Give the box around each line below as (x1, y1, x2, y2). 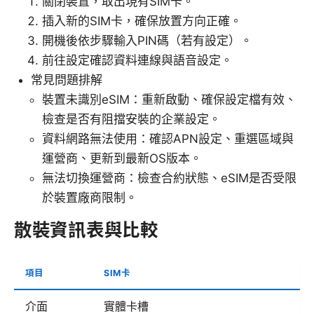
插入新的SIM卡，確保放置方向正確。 (42, 14, 242, 29)
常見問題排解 (31, 73, 102, 88)
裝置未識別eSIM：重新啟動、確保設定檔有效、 (42, 93, 296, 107)
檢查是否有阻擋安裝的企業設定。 (42, 112, 221, 127)
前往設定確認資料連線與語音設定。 (42, 53, 233, 68)
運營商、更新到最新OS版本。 (42, 151, 202, 166)
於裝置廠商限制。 (42, 191, 137, 205)
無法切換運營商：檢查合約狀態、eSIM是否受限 (42, 171, 296, 186)
